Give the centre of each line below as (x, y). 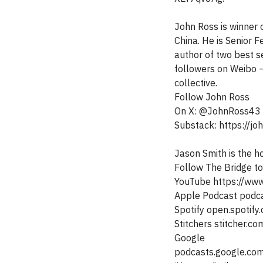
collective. (196, 83)
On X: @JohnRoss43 (218, 111)
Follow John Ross (212, 97)
